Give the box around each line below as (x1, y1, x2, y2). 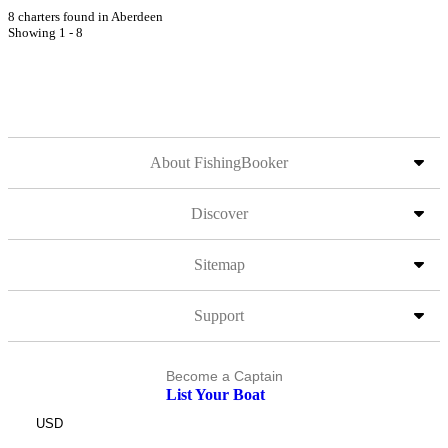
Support (194, 307, 244, 324)
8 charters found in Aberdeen (8, 9, 163, 24)
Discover (190, 205, 248, 222)
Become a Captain (165, 368, 283, 384)
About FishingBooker (150, 154, 288, 171)
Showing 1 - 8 (8, 25, 83, 40)
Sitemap (193, 256, 245, 273)
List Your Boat (165, 386, 265, 403)
